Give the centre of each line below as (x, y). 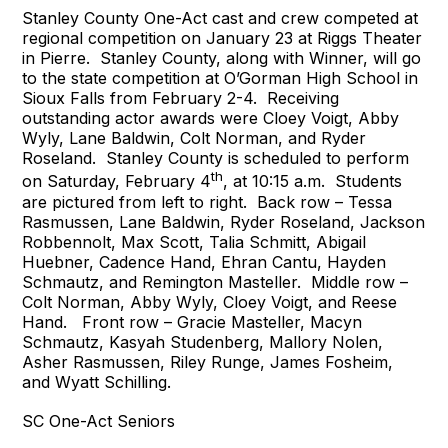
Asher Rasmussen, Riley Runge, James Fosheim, (208, 361)
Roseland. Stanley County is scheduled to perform (216, 158)
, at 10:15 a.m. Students (313, 181)
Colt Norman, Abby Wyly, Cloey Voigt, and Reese (210, 301)
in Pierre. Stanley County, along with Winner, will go (222, 58)
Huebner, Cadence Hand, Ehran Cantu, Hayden (204, 261)
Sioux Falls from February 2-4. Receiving (181, 98)
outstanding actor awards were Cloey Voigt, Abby (211, 118)
